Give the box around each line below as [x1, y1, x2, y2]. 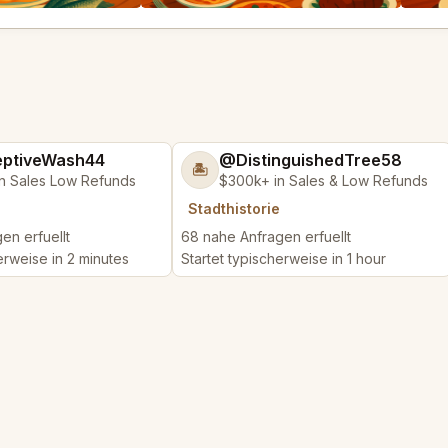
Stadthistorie [188, 200, 280, 217]
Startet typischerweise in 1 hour [181, 250, 386, 267]
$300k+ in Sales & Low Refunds [219, 172, 428, 189]
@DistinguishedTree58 [219, 150, 402, 170]
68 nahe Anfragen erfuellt [181, 228, 351, 245]
